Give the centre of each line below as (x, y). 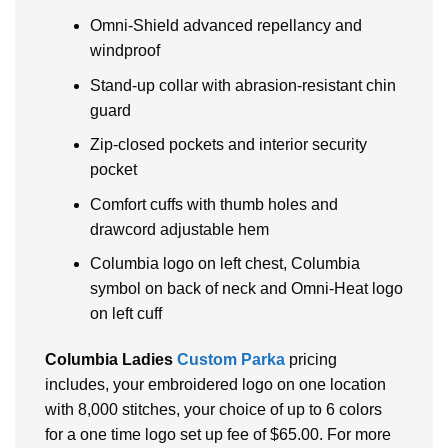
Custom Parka (231, 360)
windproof (124, 51)
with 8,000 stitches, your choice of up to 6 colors (213, 410)
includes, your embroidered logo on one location (215, 385)
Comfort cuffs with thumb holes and (213, 204)
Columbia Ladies (111, 360)
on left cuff (125, 314)
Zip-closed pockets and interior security (228, 145)
